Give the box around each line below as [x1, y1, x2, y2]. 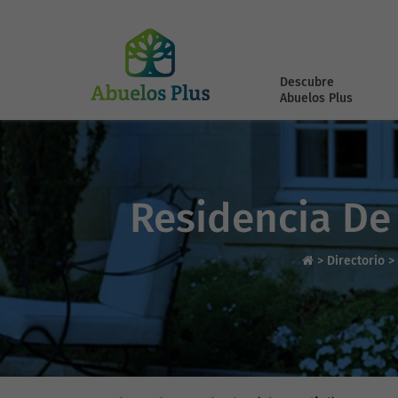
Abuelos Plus [280, 91, 353, 106]
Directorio [327, 253, 388, 268]
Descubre [280, 75, 334, 90]
